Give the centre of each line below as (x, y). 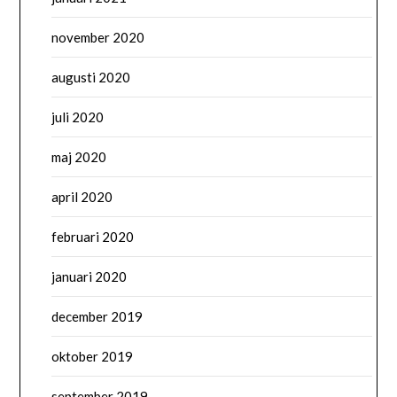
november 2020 (98, 38)
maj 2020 (79, 157)
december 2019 (97, 317)
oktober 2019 (93, 357)
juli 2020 (78, 117)
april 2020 (82, 197)
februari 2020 (93, 237)
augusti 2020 (91, 78)
